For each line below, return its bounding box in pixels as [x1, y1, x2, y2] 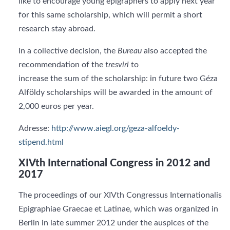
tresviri [105, 61, 129, 69]
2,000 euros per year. [18, 102, 94, 110]
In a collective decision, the [18, 47, 118, 55]
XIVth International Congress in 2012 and [18, 158, 210, 168]
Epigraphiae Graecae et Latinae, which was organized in [18, 205, 218, 213]
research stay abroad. [18, 25, 95, 33]
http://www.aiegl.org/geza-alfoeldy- [51, 124, 180, 132]
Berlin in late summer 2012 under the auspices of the [18, 219, 208, 227]
